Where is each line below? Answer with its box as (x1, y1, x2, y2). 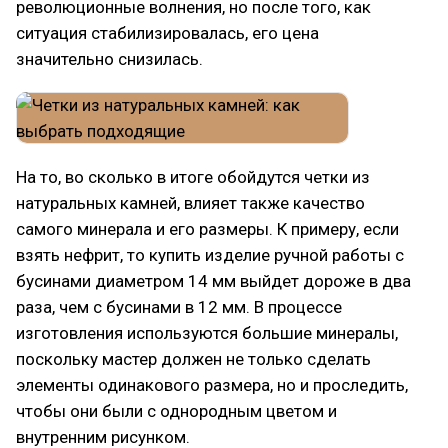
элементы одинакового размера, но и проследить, (16, 375, 408, 395)
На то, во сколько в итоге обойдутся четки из (16, 167, 370, 187)
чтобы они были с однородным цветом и (16, 401, 337, 421)
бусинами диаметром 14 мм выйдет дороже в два (16, 271, 411, 291)
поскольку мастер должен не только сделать (16, 349, 371, 369)
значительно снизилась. (16, 49, 203, 69)
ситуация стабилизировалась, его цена (16, 23, 319, 43)
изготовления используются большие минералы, (16, 323, 398, 343)
